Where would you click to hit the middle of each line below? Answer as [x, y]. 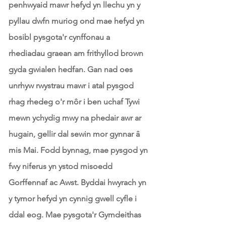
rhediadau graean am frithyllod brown [76, 53]
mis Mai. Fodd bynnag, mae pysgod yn [78, 150]
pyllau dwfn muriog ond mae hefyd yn [76, 21]
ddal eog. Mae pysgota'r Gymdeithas [75, 215]
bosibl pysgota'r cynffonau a [59, 37]
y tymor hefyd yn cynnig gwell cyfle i [73, 199]
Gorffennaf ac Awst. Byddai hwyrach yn [77, 182]
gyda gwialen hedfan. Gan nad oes [71, 69]
